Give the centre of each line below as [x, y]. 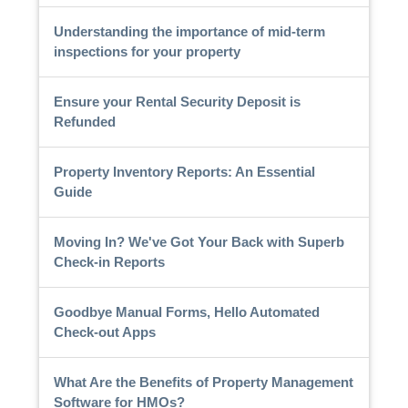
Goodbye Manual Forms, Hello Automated [186, 311]
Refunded [84, 121]
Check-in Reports [109, 261]
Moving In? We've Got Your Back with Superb [199, 241]
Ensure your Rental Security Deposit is [177, 101]
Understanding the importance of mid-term [189, 31]
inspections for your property [147, 51]
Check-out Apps [104, 331]
